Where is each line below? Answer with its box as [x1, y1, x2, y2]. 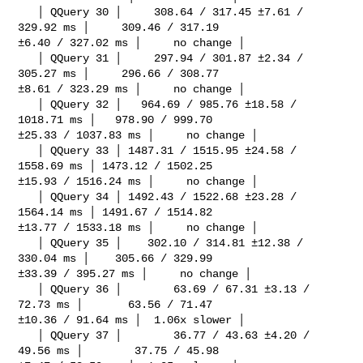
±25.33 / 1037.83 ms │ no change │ [18, 128, 258, 142]
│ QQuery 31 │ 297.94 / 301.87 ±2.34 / [18, 51, 38, 65]
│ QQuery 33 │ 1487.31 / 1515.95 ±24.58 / [18, 143, 38, 157]
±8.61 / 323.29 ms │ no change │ [18, 82, 246, 96]
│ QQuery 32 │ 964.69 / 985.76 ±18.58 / [18, 97, 38, 111]
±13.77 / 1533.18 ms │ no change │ [18, 220, 258, 234]
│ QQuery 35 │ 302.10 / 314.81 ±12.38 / [18, 236, 38, 250]
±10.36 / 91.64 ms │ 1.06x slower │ [18, 313, 246, 327]
